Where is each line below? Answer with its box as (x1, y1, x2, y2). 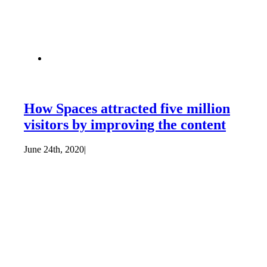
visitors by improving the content (23, 116, 226, 132)
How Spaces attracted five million (23, 100, 230, 116)
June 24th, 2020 (23, 144, 84, 155)
